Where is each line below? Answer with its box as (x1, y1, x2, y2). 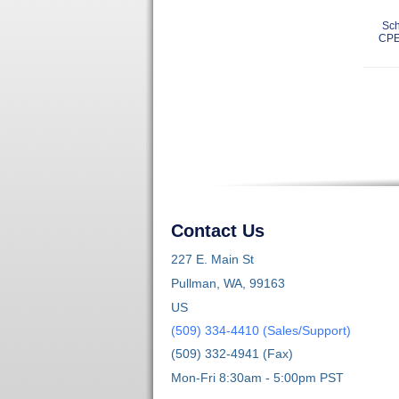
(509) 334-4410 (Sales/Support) (171, 322, 351, 338)
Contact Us (171, 220, 265, 240)
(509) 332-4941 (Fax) (171, 346, 293, 361)
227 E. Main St (171, 251, 254, 266)
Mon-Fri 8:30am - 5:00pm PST (171, 370, 344, 385)
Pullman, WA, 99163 (171, 275, 285, 290)
